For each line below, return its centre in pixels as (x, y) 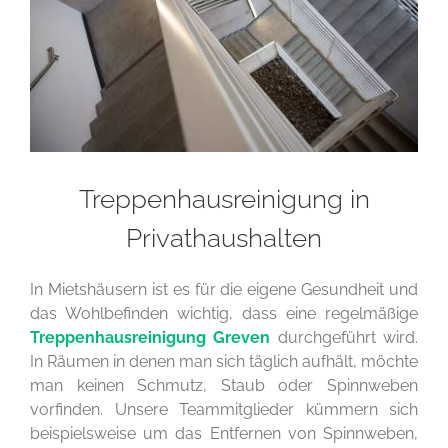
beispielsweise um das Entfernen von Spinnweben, (224, 433)
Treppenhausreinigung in (224, 198)
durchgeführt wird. (344, 337)
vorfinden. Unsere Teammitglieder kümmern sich (224, 409)
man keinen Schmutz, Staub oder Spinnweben (224, 385)
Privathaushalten (224, 237)
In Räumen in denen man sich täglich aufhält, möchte (224, 361)
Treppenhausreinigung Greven (150, 337)
